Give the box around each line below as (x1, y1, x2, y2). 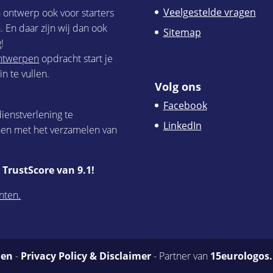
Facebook (163, 98, 207, 112)
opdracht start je (39, 51, 113, 65)
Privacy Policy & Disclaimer (21, 249, 152, 263)
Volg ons (154, 79, 201, 94)
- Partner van (151, 249, 211, 263)
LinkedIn (163, 118, 202, 132)
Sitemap (163, 25, 201, 39)
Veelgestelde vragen (163, 5, 256, 19)
